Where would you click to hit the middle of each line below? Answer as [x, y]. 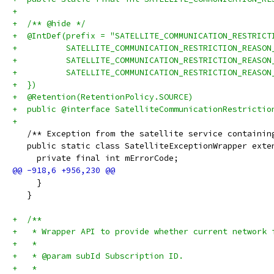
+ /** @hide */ [49, 24]
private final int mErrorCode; [95, 158]
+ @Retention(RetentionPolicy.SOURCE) [103, 97]
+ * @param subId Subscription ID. [98, 256]
